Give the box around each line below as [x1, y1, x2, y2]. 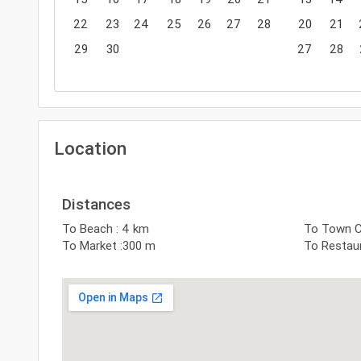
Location [53, 136, 127, 160]
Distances [61, 193, 131, 214]
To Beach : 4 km [61, 221, 149, 237]
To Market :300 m [61, 238, 156, 254]
